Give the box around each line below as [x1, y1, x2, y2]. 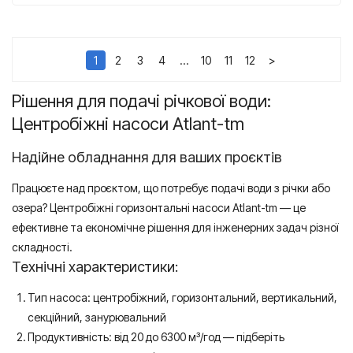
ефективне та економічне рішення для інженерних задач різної [12, 220, 338, 234]
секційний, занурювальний [28, 310, 166, 324]
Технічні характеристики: [12, 257, 178, 275]
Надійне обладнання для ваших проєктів [12, 147, 282, 165]
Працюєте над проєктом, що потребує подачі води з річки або [12, 180, 330, 195]
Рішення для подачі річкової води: [12, 90, 271, 111]
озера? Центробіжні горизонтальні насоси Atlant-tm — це [12, 200, 306, 214]
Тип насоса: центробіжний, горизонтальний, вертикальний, [28, 290, 337, 304]
